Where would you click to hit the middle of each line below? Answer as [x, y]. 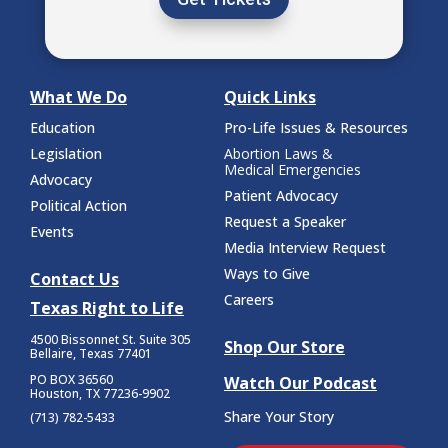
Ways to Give [267, 274]
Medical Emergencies [292, 170]
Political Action [78, 206]
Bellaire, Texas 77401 [91, 354]
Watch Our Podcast [300, 383]
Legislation [66, 154]
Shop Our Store [284, 347]
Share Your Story [279, 417]
